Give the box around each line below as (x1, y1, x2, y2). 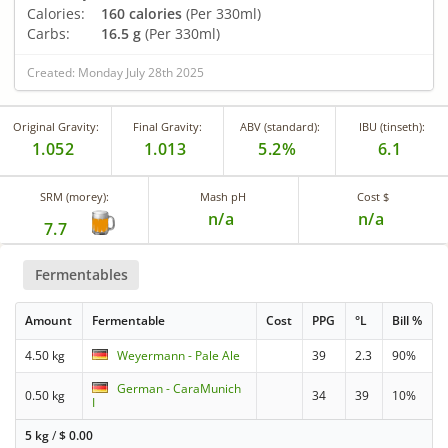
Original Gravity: (12, 118, 99, 134)
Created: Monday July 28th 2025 (27, 63, 204, 81)
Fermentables (34, 264, 128, 284)
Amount (25, 312, 73, 330)
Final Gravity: (133, 118, 202, 134)
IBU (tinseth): (359, 118, 425, 134)
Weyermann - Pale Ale (117, 347, 241, 365)
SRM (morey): (39, 188, 109, 204)
